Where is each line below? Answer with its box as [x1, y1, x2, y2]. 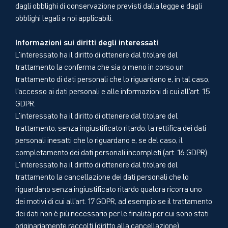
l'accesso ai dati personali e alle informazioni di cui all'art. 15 [15, 84, 210, 96]
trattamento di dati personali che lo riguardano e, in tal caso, [15, 72, 210, 84]
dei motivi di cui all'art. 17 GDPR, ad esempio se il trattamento [15, 194, 212, 206]
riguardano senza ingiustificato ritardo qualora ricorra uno [15, 182, 202, 194]
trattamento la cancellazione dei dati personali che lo [15, 170, 189, 182]
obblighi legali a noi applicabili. [15, 11, 113, 23]
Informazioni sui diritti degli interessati [15, 35, 158, 48]
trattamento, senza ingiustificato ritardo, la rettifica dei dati [15, 121, 206, 133]
